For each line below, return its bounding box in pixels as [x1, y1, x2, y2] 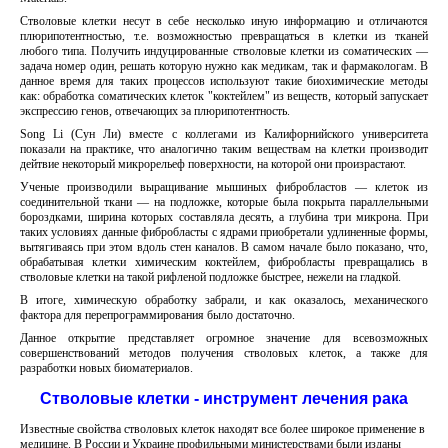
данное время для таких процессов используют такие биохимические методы [20, 74, 428, 88]
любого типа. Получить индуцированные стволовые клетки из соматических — [20, 44, 428, 58]
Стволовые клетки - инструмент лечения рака [40, 390, 408, 407]
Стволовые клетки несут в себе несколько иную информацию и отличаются [20, 14, 428, 28]
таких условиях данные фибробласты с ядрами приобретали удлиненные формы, [20, 225, 428, 239]
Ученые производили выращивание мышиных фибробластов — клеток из [20, 180, 428, 194]
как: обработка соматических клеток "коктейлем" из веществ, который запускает [20, 89, 428, 103]
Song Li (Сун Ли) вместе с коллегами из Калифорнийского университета [20, 127, 428, 141]
